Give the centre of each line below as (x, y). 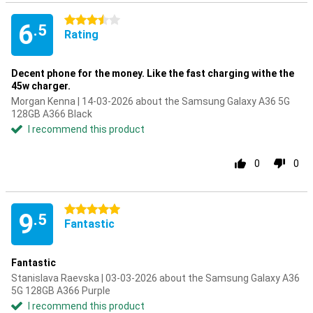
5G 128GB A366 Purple (61, 291)
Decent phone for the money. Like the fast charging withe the (153, 73)
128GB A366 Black (52, 114)
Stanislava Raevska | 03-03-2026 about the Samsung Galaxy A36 (155, 278)
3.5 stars (84, 20)
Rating (81, 35)
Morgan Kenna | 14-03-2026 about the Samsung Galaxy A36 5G (151, 101)
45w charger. (41, 86)
